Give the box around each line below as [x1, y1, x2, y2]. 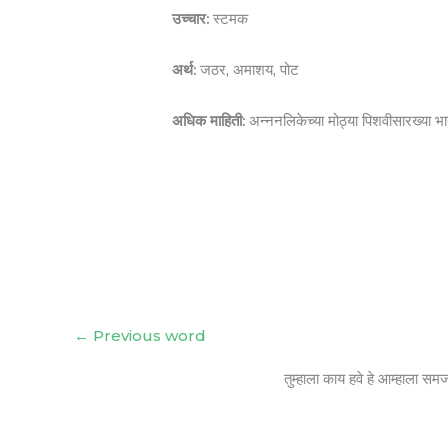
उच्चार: [172, 9, 210, 29]
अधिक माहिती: [172, 111, 246, 131]
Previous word [89, 326, 206, 346]
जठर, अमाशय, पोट [196, 60, 300, 80]
